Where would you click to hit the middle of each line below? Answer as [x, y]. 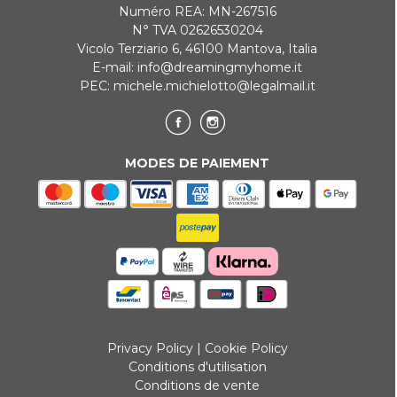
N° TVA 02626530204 [197, 30]
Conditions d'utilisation [197, 366]
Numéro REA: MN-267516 [197, 11]
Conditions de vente [198, 385]
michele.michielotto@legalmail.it [214, 86]
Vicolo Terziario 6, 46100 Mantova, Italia [198, 48]
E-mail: [115, 67]
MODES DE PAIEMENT [198, 163]
